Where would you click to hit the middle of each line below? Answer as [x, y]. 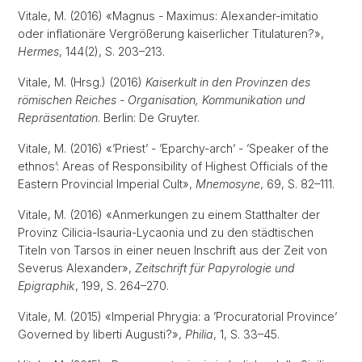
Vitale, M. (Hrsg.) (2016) [82, 82]
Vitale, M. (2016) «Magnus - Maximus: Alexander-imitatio [168, 16]
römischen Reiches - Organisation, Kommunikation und [162, 100]
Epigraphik [46, 286]
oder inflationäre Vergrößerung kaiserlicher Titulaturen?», [171, 34]
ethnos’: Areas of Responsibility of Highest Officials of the [173, 166]
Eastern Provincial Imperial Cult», [107, 184]
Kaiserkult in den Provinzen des [228, 82]
